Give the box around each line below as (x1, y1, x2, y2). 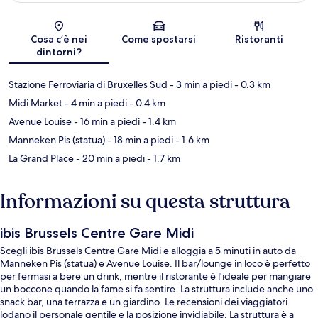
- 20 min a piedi (74, 152, 145, 165)
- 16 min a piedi (72, 115, 140, 128)
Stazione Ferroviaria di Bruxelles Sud (9, 78, 168, 92)
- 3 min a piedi (168, 78, 232, 92)
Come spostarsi (121, 33, 197, 46)
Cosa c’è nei (30, 33, 87, 46)
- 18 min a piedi (105, 133, 173, 147)
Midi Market (9, 97, 62, 110)
